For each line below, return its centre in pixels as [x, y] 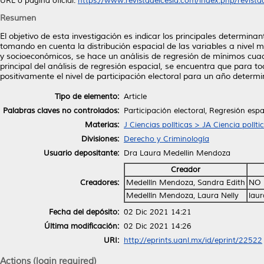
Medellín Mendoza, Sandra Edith [186, 182]
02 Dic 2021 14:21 [158, 212]
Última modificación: [82, 226]
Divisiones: [100, 139]
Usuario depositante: [81, 153]
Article [135, 96]
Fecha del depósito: [84, 212]
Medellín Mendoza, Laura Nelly [182, 195]
